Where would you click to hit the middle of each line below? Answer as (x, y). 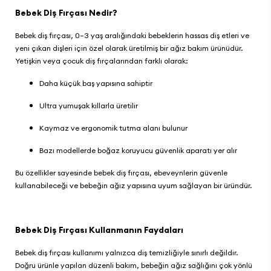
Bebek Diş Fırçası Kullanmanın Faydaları (100, 230)
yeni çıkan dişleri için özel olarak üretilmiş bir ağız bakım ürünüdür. (129, 48)
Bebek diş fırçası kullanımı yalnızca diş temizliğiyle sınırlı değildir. (126, 253)
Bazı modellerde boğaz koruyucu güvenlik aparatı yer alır (139, 150)
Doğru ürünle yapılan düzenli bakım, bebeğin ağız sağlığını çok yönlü (134, 265)
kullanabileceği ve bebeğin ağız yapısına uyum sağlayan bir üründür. (134, 185)
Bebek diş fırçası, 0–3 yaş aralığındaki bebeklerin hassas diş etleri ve (132, 35)
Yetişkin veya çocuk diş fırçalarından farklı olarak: (103, 61)
